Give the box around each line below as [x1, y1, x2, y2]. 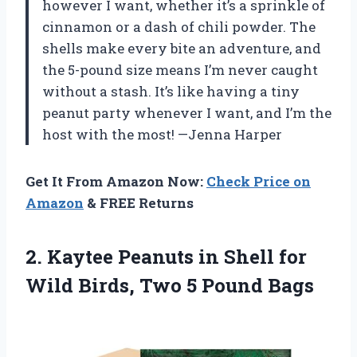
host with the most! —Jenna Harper [42, 124, 282, 143]
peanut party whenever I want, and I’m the [42, 103, 331, 122]
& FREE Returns [84, 193, 194, 212]
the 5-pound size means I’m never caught [42, 60, 318, 79]
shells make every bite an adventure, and [42, 38, 321, 57]
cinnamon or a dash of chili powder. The [42, 17, 316, 36]
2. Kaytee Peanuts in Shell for [25, 243, 307, 269]
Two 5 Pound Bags [139, 272, 314, 298]
